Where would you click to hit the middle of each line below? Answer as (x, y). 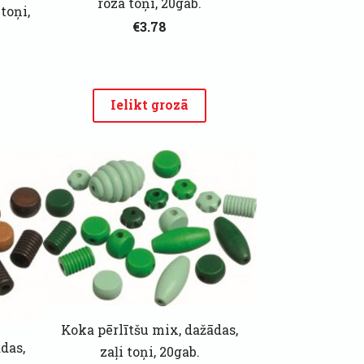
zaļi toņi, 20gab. (149, 351)
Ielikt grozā (150, 105)
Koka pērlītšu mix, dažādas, (150, 329)
